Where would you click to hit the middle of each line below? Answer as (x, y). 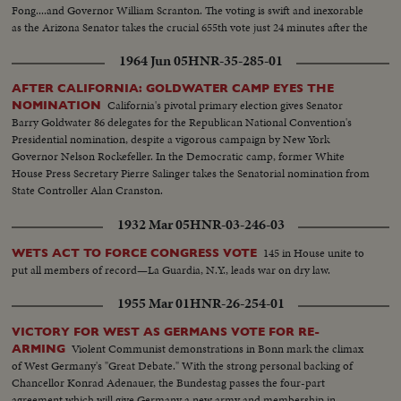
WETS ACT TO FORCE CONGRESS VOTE (135, 252)
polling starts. (44, 45)
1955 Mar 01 (153, 303)
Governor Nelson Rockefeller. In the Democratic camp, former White (179, 157)
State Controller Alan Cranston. (88, 191)
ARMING (39, 348)
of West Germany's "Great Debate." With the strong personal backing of (183, 365)
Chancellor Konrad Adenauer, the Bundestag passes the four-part (169, 382)
